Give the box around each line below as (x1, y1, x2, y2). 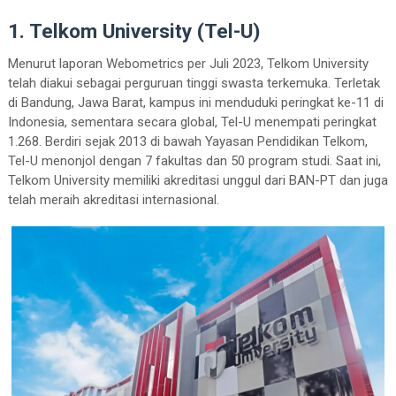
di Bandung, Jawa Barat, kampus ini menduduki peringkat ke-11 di (7, 94, 384, 110)
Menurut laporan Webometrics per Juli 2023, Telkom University (7, 55, 369, 72)
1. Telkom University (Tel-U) (7, 19, 260, 42)
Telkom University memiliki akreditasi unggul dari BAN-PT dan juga (7, 171, 388, 188)
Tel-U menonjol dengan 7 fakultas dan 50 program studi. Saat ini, (7, 152, 381, 169)
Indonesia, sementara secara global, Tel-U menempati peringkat (7, 113, 377, 130)
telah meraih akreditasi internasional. (7, 191, 219, 208)
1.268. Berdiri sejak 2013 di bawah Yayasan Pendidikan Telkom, (7, 133, 368, 149)
